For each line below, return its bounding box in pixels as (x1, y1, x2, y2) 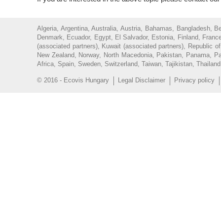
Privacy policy (174, 76, 215, 84)
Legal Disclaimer (118, 76, 165, 84)
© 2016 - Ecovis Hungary (37, 76, 109, 84)
